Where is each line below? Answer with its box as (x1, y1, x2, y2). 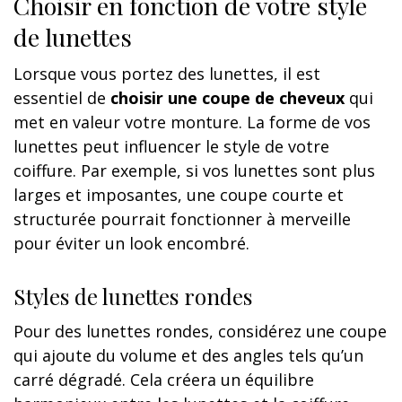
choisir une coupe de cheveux (110, 87, 345, 109)
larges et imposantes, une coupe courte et (13, 184, 344, 206)
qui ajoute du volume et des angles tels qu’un (13, 345, 363, 367)
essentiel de (13, 87, 110, 109)
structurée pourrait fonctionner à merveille (13, 208, 351, 231)
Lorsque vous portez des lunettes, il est (13, 63, 320, 85)
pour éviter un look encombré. (13, 232, 249, 255)
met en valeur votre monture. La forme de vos (13, 111, 371, 134)
